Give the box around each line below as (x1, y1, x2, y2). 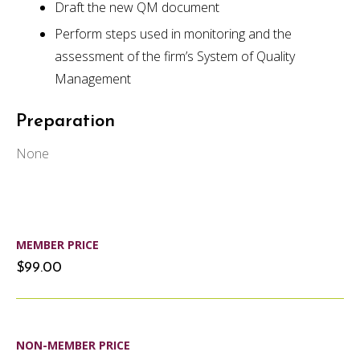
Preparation (16, 112, 115, 131)
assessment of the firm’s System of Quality (55, 47, 295, 65)
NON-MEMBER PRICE (16, 337, 130, 354)
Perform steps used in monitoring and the (55, 24, 292, 43)
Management (55, 69, 131, 88)
